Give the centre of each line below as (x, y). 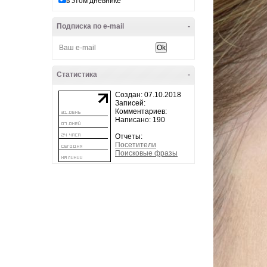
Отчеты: (129, 136)
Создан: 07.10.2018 (148, 95)
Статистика (77, 74)
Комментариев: (141, 111)
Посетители (136, 145)
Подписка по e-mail (90, 26)
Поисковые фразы (146, 153)
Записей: (130, 103)
